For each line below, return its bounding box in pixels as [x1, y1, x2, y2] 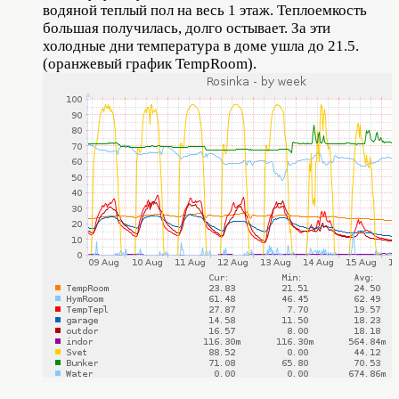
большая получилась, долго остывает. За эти [43, 19, 330, 37]
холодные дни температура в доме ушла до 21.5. [43, 37, 359, 54]
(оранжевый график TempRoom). [43, 54, 256, 72]
